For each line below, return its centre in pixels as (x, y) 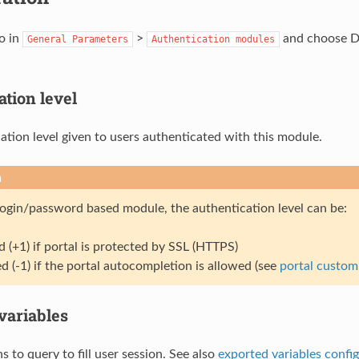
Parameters (100, 39)
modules (255, 39)
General (46, 39)
